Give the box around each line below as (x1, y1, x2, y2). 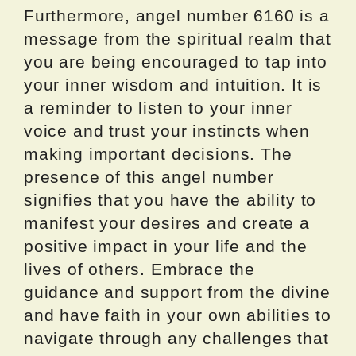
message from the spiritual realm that (24, 29, 331, 48)
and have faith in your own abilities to (24, 306, 331, 325)
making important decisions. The (24, 145, 292, 164)
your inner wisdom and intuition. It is (24, 75, 323, 95)
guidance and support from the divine (24, 283, 331, 302)
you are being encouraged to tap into (24, 52, 327, 72)
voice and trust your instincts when (24, 122, 310, 141)
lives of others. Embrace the (24, 260, 255, 279)
